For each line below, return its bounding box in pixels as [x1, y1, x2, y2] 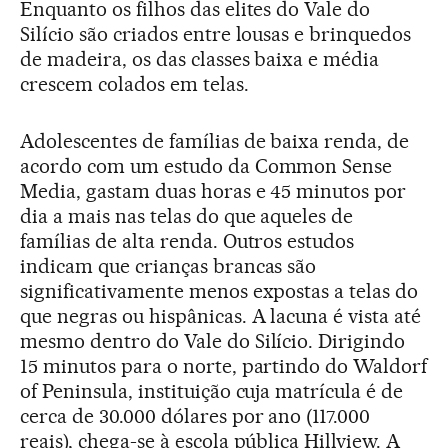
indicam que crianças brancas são [20, 254, 317, 278]
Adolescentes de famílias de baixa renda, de [20, 129, 410, 153]
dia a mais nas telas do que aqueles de [20, 204, 354, 228]
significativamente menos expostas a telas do [20, 279, 419, 303]
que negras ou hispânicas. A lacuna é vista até [20, 304, 422, 328]
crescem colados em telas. [20, 72, 249, 96]
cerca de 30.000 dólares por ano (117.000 [20, 404, 371, 428]
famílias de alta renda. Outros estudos [20, 229, 355, 253]
